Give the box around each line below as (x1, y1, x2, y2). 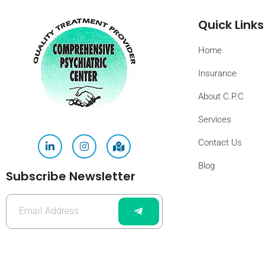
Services (198, 114, 231, 125)
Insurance (198, 68, 237, 79)
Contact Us (198, 137, 242, 148)
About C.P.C (198, 91, 244, 102)
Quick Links (198, 17, 264, 34)
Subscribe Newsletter (6, 167, 135, 185)
